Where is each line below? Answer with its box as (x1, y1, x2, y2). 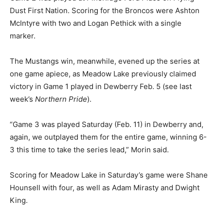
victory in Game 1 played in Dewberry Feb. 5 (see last (10, 81, 192, 91)
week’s (10, 94, 35, 104)
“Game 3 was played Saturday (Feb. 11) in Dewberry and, (10, 119, 203, 129)
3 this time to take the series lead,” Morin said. (10, 145, 169, 154)
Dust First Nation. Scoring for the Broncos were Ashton (10, 5, 200, 15)
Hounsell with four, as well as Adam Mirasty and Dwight (10, 182, 200, 192)
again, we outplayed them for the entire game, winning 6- (10, 132, 207, 142)
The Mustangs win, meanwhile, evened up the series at (10, 56, 200, 66)
